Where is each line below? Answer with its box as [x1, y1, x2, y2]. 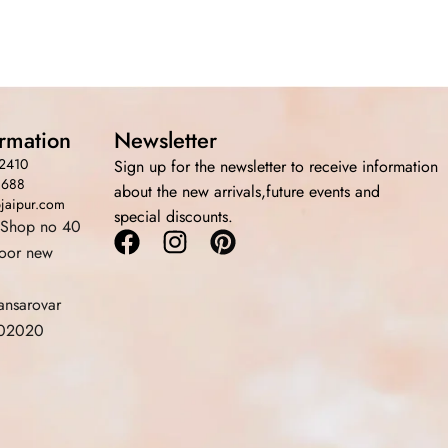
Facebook [125, 222, 230, 260]
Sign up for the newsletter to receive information [113, 155, 438, 178]
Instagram [173, 222, 280, 260]
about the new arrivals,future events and [113, 180, 380, 203]
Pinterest [221, 222, 314, 260]
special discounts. [113, 205, 233, 228]
